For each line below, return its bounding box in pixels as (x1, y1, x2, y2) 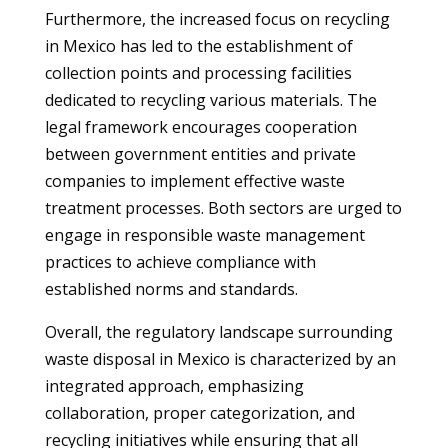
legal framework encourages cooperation (44, 116, 357, 138)
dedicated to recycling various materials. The (44, 89, 377, 111)
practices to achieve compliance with (44, 251, 316, 273)
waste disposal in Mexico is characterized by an (44, 348, 396, 370)
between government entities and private (44, 143, 356, 165)
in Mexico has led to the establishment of (44, 35, 353, 57)
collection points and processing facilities (44, 62, 352, 84)
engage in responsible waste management (44, 224, 365, 246)
